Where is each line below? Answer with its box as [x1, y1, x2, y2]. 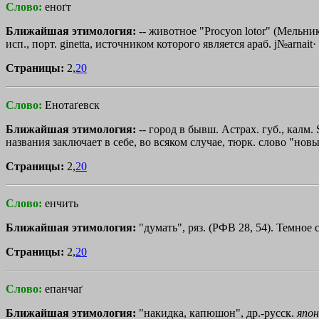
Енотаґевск [45, 98, 100, 111]
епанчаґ [45, 282, 83, 295]
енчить [45, 197, 78, 209]
